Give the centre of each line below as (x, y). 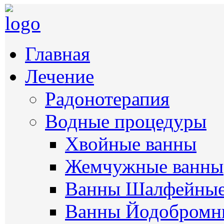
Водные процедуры (126, 121)
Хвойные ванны (131, 144)
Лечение (59, 76)
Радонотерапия (107, 99)
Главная (57, 54)
